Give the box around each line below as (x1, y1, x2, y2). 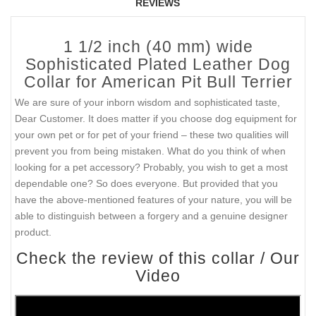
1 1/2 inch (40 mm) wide (63, 37, 253, 56)
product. (15, 226, 51, 238)
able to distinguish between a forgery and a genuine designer (15, 209, 288, 221)
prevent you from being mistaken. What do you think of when (15, 145, 286, 157)
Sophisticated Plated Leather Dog (25, 54, 291, 73)
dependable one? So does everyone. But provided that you (15, 177, 278, 189)
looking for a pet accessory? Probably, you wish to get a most (15, 161, 288, 173)
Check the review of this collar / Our (16, 249, 300, 268)
